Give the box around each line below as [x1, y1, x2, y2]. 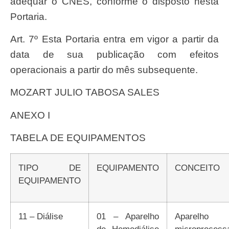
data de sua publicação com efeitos [10, 49, 219, 60]
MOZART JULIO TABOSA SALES [18, 87, 159, 98]
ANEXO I [17, 109, 50, 121]
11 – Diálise [22, 211, 63, 221]
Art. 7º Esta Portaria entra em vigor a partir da [10, 33, 17, 44]
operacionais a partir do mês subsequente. [10, 64, 198, 75]
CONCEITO [181, 162, 220, 173]
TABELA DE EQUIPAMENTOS [16, 132, 146, 144]
